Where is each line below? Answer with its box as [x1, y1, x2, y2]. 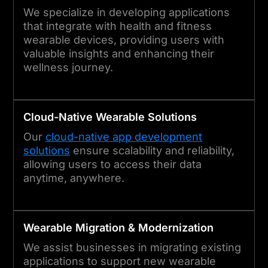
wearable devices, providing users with [23, 33, 224, 46]
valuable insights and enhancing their [23, 47, 214, 60]
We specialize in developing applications [23, 5, 230, 19]
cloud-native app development [45, 130, 202, 143]
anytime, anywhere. [23, 171, 124, 184]
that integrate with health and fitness [23, 19, 212, 32]
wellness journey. [23, 60, 113, 74]
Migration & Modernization [72, 221, 214, 234]
